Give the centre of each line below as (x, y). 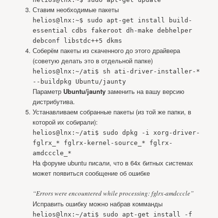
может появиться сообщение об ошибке (91, 173)
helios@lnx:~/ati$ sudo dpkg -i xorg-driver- (116, 132)
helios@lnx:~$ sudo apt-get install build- (112, 20)
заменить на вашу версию (145, 91)
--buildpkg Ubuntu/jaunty (79, 81)
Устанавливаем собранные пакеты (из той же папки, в (112, 111)
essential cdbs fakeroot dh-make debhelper (112, 30)
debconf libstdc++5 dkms (77, 40)
